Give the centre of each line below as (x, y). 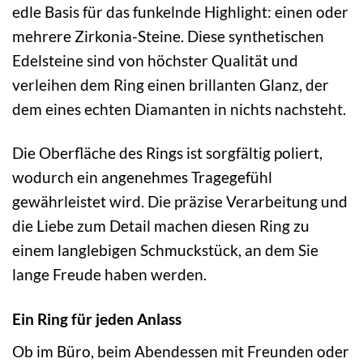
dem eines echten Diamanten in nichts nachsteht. (179, 109)
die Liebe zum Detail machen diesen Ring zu (161, 226)
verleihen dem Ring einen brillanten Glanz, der (171, 84)
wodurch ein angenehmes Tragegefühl (142, 177)
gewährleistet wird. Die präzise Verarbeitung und (180, 202)
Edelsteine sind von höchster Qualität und (155, 60)
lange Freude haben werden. (109, 275)
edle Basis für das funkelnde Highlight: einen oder (180, 11)
